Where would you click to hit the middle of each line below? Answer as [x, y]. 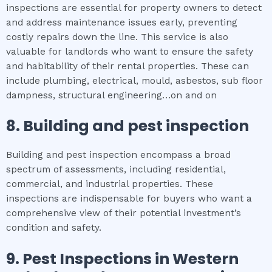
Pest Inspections [89, 259]
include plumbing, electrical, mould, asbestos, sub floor [134, 80]
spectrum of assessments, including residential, [116, 170]
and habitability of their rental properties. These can [127, 66]
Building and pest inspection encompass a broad [118, 155]
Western [206, 259]
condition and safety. [54, 228]
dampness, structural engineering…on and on [111, 95]
